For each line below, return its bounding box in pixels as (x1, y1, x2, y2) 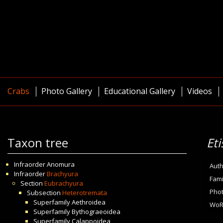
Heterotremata (62, 188, 107, 197)
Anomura (47, 160, 75, 169)
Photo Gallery (41, 86, 92, 97)
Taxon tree (7, 134, 68, 151)
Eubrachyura (44, 179, 83, 188)
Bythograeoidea (72, 207, 120, 216)
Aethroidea (72, 198, 106, 207)
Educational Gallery (104, 86, 175, 97)
